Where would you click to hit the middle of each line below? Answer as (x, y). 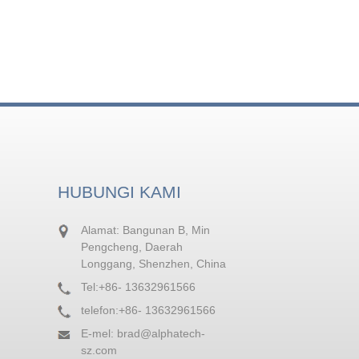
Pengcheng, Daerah (132, 246)
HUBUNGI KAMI (119, 192)
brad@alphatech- (161, 333)
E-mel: (99, 333)
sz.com (99, 350)
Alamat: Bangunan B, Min (146, 230)
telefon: (100, 310)
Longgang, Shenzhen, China (154, 263)
